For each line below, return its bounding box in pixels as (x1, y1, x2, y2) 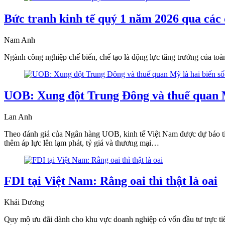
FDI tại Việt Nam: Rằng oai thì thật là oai (4, 174, 217, 188)
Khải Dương (4, 198, 44, 207)
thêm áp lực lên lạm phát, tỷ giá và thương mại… (4, 138, 159, 147)
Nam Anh (4, 35, 35, 44)
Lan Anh (4, 112, 32, 121)
